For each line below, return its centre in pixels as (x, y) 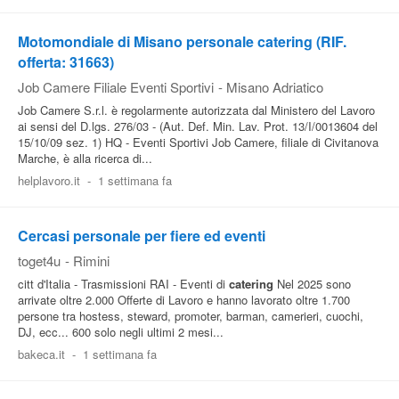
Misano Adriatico (275, 87)
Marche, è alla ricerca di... (85, 158)
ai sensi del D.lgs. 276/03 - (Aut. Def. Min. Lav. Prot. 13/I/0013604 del (198, 126)
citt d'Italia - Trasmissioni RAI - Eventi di (123, 284)
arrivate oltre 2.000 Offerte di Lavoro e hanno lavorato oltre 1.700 (184, 300)
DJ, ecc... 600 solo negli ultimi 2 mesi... (121, 332)
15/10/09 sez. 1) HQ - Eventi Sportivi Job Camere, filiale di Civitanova (198, 142)
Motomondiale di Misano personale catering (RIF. (182, 41)
